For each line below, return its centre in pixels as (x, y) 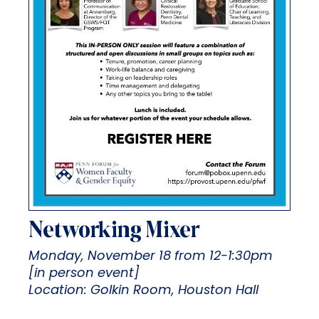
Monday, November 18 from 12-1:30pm (151, 256)
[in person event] (84, 273)
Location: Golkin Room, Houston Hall (143, 291)
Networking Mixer (114, 231)
